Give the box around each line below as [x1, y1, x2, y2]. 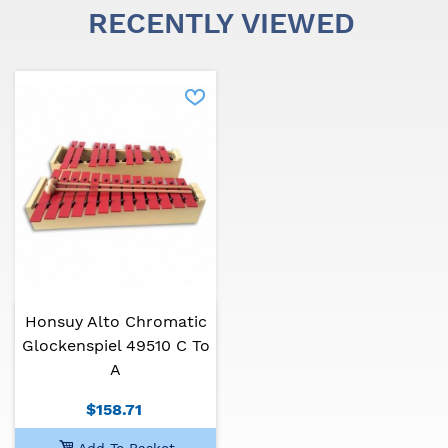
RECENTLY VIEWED [87, 6, 355, 41]
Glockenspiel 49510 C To [21, 336, 210, 356]
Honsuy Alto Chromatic [24, 312, 207, 332]
